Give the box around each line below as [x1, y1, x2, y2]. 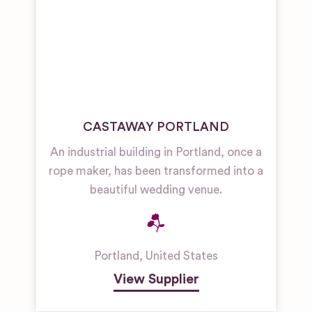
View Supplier [113, 272, 199, 286]
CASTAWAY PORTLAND [83, 120, 229, 133]
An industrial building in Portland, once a [50, 146, 262, 158]
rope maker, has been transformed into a [49, 165, 263, 177]
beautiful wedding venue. [90, 184, 222, 196]
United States [146, 250, 218, 262]
